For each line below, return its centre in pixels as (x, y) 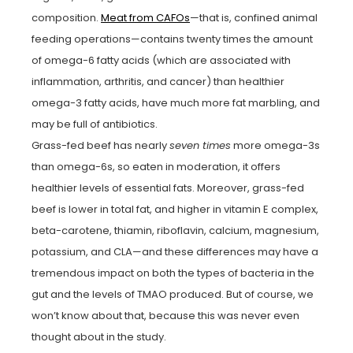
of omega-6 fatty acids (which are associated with (161, 60)
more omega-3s (275, 145)
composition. (66, 17)
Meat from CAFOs (145, 17)
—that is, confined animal (254, 17)
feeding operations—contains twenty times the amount (172, 39)
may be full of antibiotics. (95, 124)
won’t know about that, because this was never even (165, 315)
